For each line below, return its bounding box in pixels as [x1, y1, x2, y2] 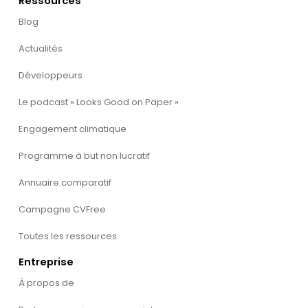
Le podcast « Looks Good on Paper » [18, 96, 179, 109]
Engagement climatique [18, 122, 126, 136]
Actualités [18, 42, 63, 56]
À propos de [18, 276, 74, 289]
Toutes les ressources [18, 230, 117, 243]
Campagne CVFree [18, 203, 106, 217]
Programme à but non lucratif [18, 149, 150, 163]
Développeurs [18, 69, 82, 82]
